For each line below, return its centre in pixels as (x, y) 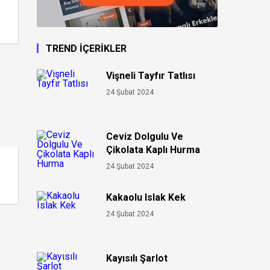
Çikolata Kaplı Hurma (153, 150)
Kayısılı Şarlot (137, 258)
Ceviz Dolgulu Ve (145, 137)
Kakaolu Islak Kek (146, 197)
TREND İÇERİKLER (86, 49)
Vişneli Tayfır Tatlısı (151, 76)
